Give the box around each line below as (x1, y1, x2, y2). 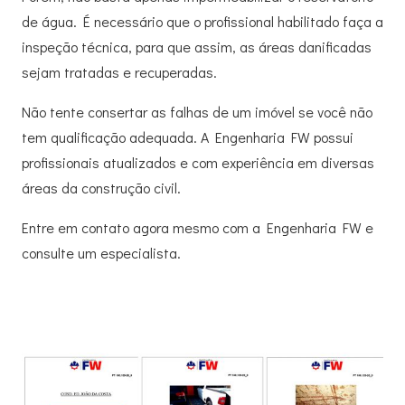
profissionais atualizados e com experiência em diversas (22, 152, 374, 172)
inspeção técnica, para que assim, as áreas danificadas (22, 36, 372, 56)
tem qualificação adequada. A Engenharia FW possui (22, 127, 353, 146)
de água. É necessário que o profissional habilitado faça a (22, 11, 383, 31)
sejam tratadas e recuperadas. (22, 61, 217, 81)
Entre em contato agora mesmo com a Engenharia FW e (22, 217, 373, 237)
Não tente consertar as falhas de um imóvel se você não (22, 101, 372, 121)
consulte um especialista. (22, 242, 181, 262)
